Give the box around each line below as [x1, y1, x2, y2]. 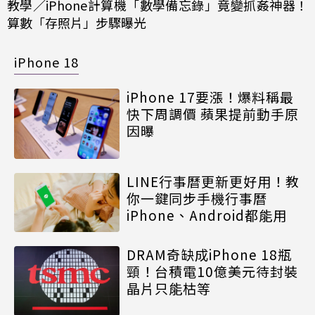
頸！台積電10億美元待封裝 [127, 262, 298, 281]
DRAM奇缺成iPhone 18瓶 [127, 245, 292, 264]
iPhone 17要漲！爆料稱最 [127, 86, 294, 106]
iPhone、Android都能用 [127, 205, 287, 224]
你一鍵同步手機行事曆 [127, 188, 267, 207]
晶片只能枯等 [127, 278, 211, 298]
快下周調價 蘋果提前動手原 [127, 103, 299, 123]
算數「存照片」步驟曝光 [7, 13, 146, 32]
